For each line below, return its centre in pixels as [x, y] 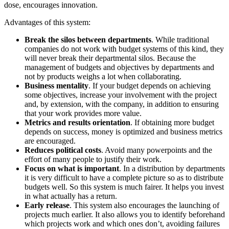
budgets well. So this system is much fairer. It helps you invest [124, 187]
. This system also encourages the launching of [144, 205]
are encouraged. [50, 141]
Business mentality [56, 85]
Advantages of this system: [47, 22]
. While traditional [180, 39]
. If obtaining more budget [172, 122]
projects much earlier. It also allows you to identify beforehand [125, 214]
